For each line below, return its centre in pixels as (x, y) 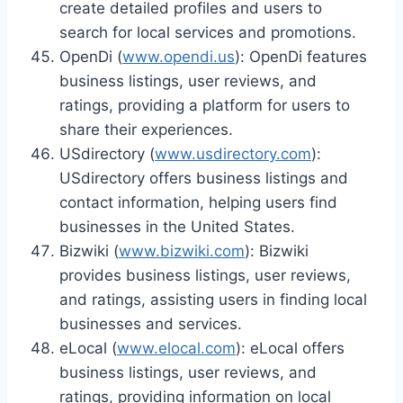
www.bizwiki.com (182, 251)
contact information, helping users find (198, 202)
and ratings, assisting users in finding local (213, 299)
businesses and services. (151, 323)
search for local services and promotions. (208, 32)
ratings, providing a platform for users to (205, 105)
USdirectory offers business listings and (204, 178)
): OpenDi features (301, 56)
